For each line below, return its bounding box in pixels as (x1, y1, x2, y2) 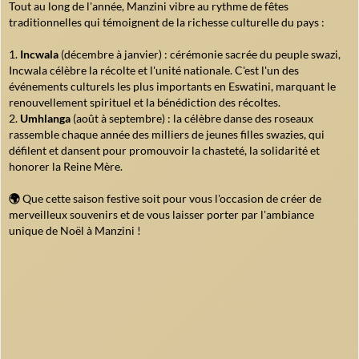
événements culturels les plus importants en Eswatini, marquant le (9, 79, 336, 94)
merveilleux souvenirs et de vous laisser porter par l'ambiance (9, 208, 314, 222)
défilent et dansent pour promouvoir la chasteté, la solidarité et (9, 143, 320, 158)
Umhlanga (20, 111, 71, 126)
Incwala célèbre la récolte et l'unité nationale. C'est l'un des (9, 63, 299, 78)
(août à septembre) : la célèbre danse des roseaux (71, 111, 313, 126)
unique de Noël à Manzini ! (9, 224, 141, 238)
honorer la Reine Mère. (9, 159, 123, 174)
